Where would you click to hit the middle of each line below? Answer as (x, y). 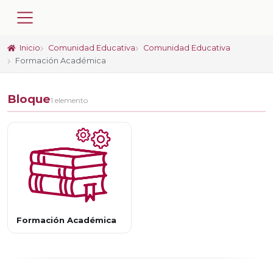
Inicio (29, 48)
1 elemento (69, 101)
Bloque (29, 99)
